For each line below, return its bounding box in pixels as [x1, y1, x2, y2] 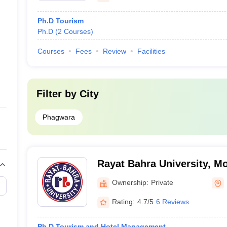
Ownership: [111, 178, 148, 186]
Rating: [111, 197, 135, 206]
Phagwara [42, 113, 75, 121]
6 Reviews [156, 197, 189, 206]
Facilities [137, 47, 165, 55]
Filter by [36, 88, 80, 99]
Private [150, 178, 173, 186]
